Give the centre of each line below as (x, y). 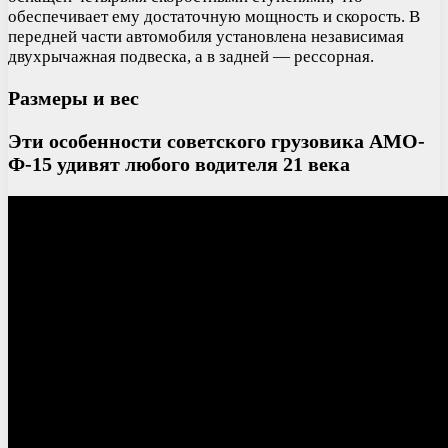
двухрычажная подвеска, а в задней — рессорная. (191, 57)
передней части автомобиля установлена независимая (206, 37)
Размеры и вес (73, 98)
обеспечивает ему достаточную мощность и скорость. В (214, 17)
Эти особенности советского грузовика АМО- (216, 140)
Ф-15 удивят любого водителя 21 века (179, 163)
